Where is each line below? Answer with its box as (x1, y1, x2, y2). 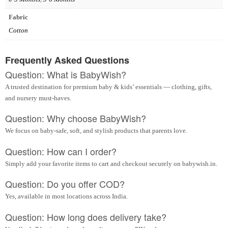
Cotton (8, 26, 28, 35)
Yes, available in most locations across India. (5, 192, 128, 201)
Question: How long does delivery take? (5, 210, 166, 223)
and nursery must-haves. (5, 94, 71, 102)
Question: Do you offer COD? (5, 177, 125, 191)
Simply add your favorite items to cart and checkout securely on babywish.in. (5, 159, 217, 167)
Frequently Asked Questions (5, 53, 129, 67)
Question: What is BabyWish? (5, 67, 126, 81)
